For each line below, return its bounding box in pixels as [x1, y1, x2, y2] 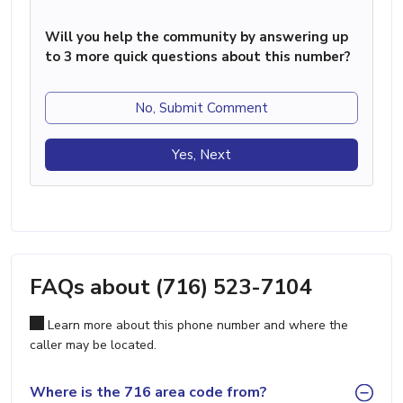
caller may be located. [30, 336, 157, 354]
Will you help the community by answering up [45, 27, 348, 46]
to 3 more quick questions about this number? [45, 47, 351, 66]
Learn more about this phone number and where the [44, 316, 348, 334]
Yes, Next [172, 145, 231, 164]
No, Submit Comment [135, 98, 268, 117]
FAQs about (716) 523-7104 [30, 272, 311, 301]
